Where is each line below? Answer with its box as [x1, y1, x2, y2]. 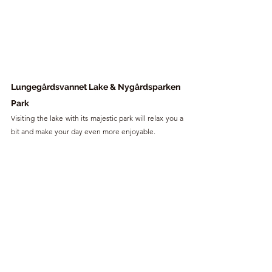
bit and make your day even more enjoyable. [11, 127, 155, 137]
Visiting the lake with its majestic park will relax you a [11, 114, 183, 123]
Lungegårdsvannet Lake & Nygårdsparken [11, 82, 182, 92]
